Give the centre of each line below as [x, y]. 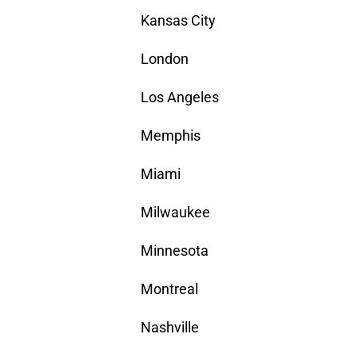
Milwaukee [175, 213]
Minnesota [175, 251]
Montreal [169, 289]
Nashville [170, 328]
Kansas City [178, 21]
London [165, 59]
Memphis [171, 136]
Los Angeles [180, 97]
